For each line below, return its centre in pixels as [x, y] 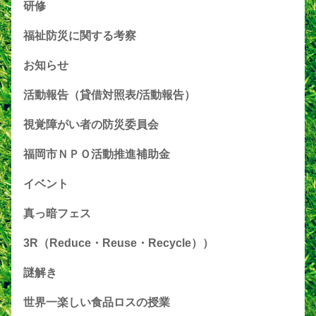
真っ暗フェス [57, 214]
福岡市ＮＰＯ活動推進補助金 [97, 154]
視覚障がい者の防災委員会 [91, 125]
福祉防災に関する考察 [80, 36]
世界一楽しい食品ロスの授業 [97, 303]
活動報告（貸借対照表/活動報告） [109, 95]
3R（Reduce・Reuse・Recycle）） [119, 243]
